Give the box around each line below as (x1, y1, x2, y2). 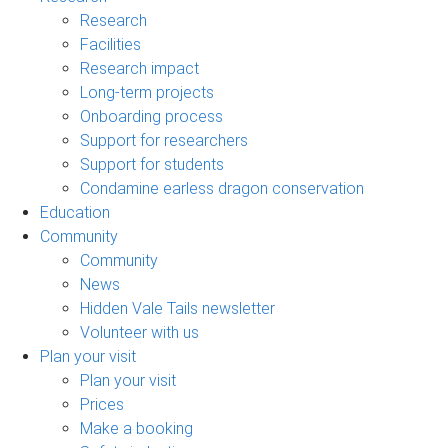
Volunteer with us (80, 322, 199, 342)
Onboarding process (80, 106, 223, 126)
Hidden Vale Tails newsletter (80, 298, 275, 318)
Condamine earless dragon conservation (80, 178, 364, 198)
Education (40, 202, 110, 222)
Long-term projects (80, 82, 214, 102)
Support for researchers (80, 130, 248, 150)
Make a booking (80, 418, 193, 438)
